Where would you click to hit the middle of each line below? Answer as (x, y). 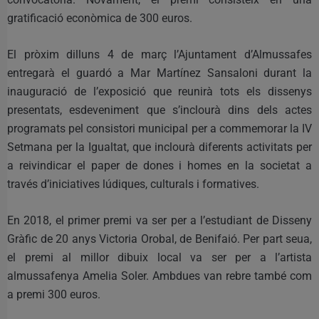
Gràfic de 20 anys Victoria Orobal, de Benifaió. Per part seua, (159, 239)
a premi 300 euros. (54, 294)
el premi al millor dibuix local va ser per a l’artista (159, 257)
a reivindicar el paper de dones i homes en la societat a (159, 165)
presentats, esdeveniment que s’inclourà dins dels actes (159, 110)
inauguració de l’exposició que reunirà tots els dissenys (159, 91)
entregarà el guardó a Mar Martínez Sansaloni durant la (159, 73)
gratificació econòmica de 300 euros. (100, 18)
